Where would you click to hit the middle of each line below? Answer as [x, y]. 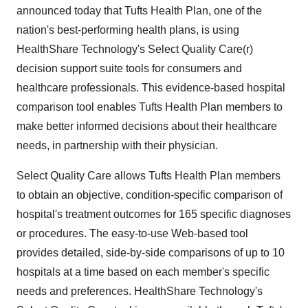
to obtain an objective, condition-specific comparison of [150, 195]
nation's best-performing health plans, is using [128, 30]
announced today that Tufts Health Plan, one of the [139, 11]
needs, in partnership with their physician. [117, 145]
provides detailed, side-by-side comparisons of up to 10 [151, 253]
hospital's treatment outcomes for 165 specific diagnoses [154, 214]
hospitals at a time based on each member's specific [143, 272]
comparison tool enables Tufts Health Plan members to [150, 107]
